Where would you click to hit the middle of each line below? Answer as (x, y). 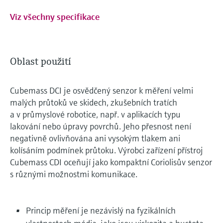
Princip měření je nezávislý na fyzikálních (101, 210)
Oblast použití (41, 61)
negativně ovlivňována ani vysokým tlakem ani (95, 138)
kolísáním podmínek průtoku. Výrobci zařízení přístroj (107, 150)
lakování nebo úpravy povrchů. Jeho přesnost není (101, 126)
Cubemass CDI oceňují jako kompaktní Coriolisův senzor (111, 162)
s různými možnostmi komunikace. (74, 174)
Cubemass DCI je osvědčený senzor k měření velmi (102, 90)
